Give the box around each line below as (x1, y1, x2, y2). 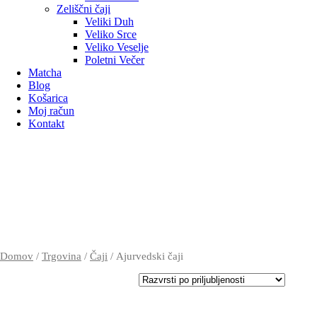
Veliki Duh (85, 16, 134, 28)
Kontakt (28, 117, 64, 129)
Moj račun (28, 105, 74, 117)
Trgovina (42, 250, 81, 262)
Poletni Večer (85, 54, 144, 66)
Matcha (28, 67, 62, 79)
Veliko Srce (85, 28, 137, 40)
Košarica (28, 92, 68, 104)
